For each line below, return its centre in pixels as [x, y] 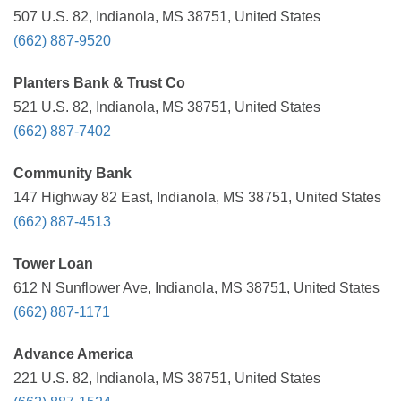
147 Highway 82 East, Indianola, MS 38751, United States [197, 197]
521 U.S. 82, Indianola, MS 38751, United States [167, 107]
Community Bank [73, 173]
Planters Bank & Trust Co [99, 83]
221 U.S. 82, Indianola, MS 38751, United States [167, 378]
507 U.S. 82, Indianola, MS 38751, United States [167, 17]
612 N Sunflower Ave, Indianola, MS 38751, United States [196, 288]
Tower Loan [53, 264]
